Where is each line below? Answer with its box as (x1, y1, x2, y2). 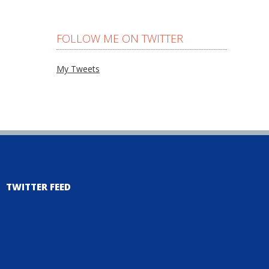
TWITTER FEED (6, 181, 71, 193)
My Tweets (56, 63, 100, 74)
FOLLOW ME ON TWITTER (56, 31, 183, 46)
